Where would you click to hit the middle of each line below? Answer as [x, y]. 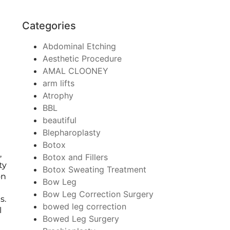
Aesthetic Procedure [82, 58]
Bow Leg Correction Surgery [98, 194]
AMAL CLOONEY [75, 71]
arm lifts [58, 83]
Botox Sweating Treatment [94, 169]
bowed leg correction [84, 206]
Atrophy [58, 95]
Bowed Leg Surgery [81, 218]
